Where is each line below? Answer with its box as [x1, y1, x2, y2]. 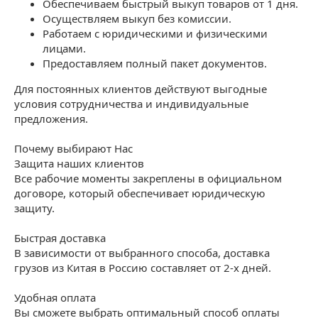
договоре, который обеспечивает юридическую [14, 185, 265, 200]
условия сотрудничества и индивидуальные [14, 96, 248, 111]
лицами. [43, 40, 86, 55]
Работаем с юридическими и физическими [43, 26, 268, 40]
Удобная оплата [14, 290, 96, 305]
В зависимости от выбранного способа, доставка [14, 245, 270, 260]
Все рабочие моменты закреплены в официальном [14, 170, 282, 185]
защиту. [14, 200, 55, 215]
